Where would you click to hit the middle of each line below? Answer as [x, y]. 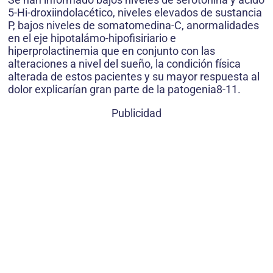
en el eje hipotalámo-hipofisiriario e [92, 38]
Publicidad [136, 113]
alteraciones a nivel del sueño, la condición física [124, 64]
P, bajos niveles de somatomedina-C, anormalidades [133, 26]
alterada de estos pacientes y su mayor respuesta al [134, 77]
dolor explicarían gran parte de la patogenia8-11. [124, 90]
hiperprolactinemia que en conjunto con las [112, 51]
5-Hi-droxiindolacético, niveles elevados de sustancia [135, 13]
